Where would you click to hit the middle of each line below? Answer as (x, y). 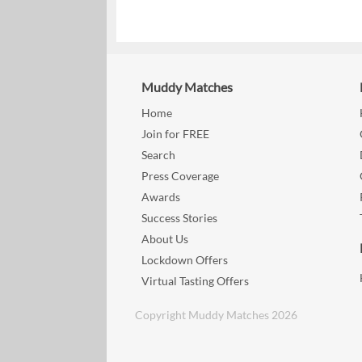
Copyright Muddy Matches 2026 (216, 315)
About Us (165, 239)
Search (159, 155)
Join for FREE (176, 134)
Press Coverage (181, 176)
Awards (161, 197)
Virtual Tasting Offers (196, 281)
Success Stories (180, 218)
